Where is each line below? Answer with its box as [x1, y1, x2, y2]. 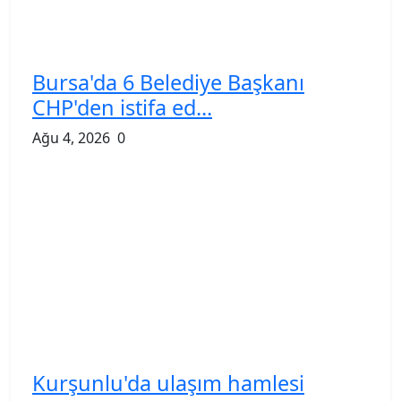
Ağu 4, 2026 [32, 127, 110, 148]
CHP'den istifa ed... [32, 92, 212, 122]
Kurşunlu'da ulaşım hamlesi [32, 368, 304, 397]
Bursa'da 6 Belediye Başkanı [32, 67, 304, 97]
